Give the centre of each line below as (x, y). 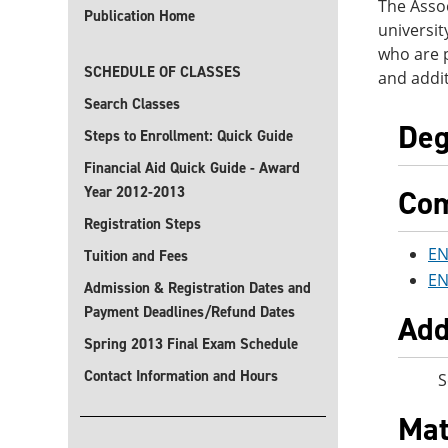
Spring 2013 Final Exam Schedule (191, 344)
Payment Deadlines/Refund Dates (189, 312)
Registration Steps (142, 224)
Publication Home (139, 16)
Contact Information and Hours (181, 376)
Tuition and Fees (136, 256)
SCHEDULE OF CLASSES (162, 72)
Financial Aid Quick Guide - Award (192, 168)
